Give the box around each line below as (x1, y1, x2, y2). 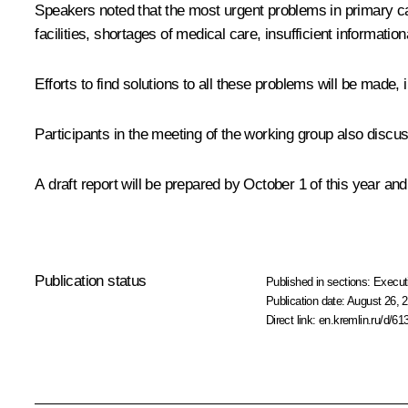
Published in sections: (265, 275, 374, 290)
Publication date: (265, 294, 348, 309)
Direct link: (265, 313, 320, 328)
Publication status (35, 272, 147, 291)
